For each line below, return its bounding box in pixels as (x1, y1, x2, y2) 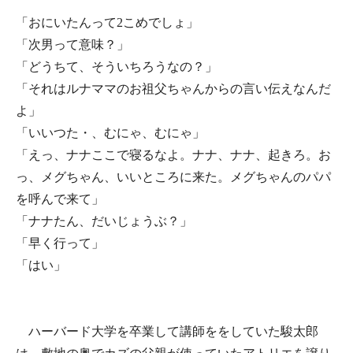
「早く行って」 (16, 236, 104, 250)
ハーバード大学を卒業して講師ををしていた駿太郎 (16, 325, 318, 338)
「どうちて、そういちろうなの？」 (16, 60, 217, 73)
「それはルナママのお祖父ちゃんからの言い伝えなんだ (16, 82, 331, 95)
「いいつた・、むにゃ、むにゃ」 (16, 126, 205, 139)
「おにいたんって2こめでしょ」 (16, 16, 199, 29)
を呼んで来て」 (16, 192, 104, 206)
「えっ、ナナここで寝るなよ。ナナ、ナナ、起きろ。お (16, 148, 331, 162)
